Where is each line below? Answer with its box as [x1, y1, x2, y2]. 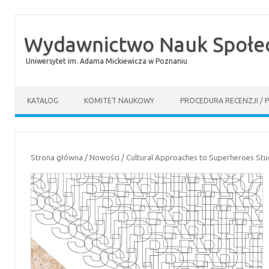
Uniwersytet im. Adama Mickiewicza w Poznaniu [26, 57, 187, 65]
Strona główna [30, 153, 83, 162]
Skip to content [15, 86, 71, 96]
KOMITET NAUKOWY [84, 97, 154, 104]
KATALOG [27, 97, 58, 104]
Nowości [89, 153, 119, 162]
